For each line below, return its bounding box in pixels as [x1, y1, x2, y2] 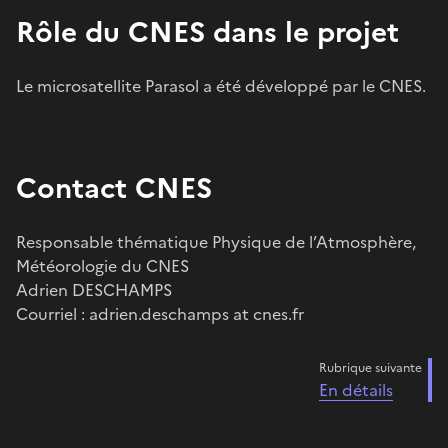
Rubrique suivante [319, 358, 422, 377]
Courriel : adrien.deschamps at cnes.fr [16, 301, 304, 326]
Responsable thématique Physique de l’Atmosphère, [16, 229, 416, 254]
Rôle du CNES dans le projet [16, 10, 399, 53]
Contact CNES [16, 166, 212, 209]
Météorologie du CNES [16, 253, 189, 278]
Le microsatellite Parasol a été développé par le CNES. [16, 73, 426, 98]
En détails [319, 377, 393, 402]
